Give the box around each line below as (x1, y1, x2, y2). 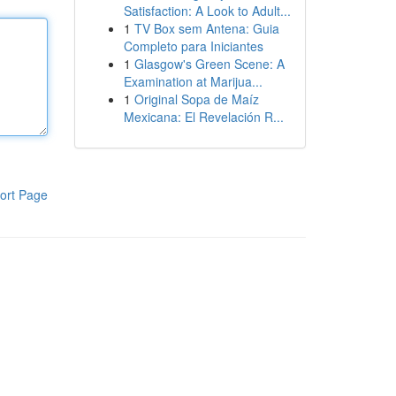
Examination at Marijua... (123, 72, 263, 90)
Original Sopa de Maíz (133, 90, 259, 108)
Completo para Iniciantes (123, 37, 263, 55)
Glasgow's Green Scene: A (133, 55, 285, 72)
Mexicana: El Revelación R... (123, 108, 284, 126)
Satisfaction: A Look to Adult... (123, 2, 291, 19)
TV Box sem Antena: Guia (133, 19, 279, 37)
